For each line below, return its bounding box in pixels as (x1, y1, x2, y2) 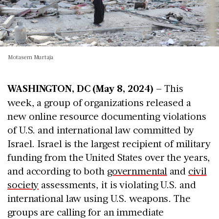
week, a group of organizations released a (7, 95, 191, 109)
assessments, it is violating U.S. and (39, 177, 196, 191)
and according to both (7, 164, 107, 177)
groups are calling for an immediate (7, 205, 164, 218)
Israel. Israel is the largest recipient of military (7, 136, 211, 150)
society (7, 177, 39, 191)
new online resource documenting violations (7, 109, 206, 122)
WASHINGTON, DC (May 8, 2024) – (7, 81, 164, 95)
